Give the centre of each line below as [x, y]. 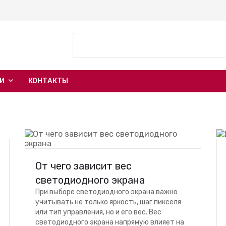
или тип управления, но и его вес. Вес [98, 212]
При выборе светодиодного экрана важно [106, 192]
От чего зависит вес [83, 166]
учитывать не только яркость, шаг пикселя [108, 202]
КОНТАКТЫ [48, 81]
